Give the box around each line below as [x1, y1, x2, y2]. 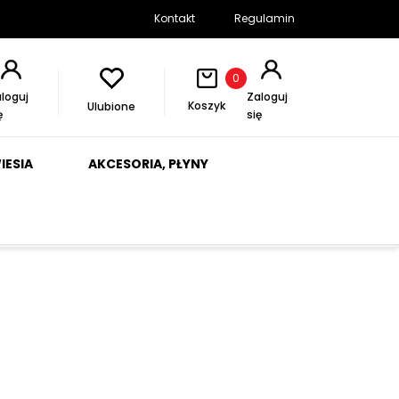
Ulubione [87, 98, 136, 114]
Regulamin [233, 11, 295, 26]
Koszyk [188, 98, 226, 114]
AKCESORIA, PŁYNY [88, 155, 211, 173]
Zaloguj [247, 89, 289, 105]
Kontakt [153, 11, 195, 26]
